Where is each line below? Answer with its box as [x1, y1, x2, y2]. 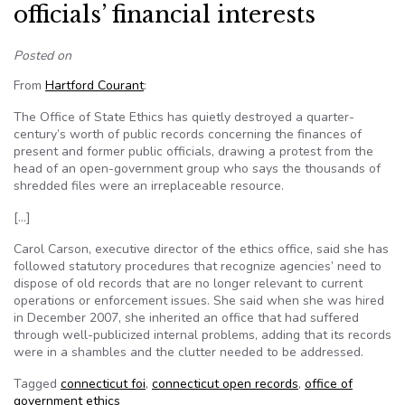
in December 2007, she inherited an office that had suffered [14, 309, 359, 326]
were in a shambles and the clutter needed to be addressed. [14, 344, 363, 361]
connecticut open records [152, 375, 298, 392]
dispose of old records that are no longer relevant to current [14, 275, 363, 292]
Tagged [14, 375, 61, 392]
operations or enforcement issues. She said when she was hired [14, 292, 384, 309]
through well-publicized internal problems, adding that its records [14, 326, 391, 344]
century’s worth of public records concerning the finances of [14, 126, 362, 143]
